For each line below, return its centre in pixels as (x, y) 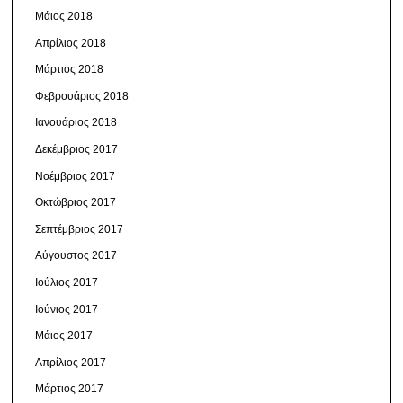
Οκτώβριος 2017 (76, 203)
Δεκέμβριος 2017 (77, 150)
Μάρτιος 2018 (70, 70)
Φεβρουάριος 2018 (82, 96)
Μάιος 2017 (64, 336)
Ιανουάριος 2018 (76, 123)
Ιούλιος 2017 (67, 283)
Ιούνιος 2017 (67, 309)
